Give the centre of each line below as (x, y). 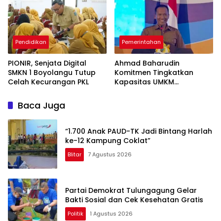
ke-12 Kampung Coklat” (108, 140)
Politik (75, 213)
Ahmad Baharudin (147, 63)
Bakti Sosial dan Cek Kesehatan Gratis (134, 200)
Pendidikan (31, 42)
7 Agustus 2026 (110, 154)
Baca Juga (41, 105)
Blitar (74, 154)
